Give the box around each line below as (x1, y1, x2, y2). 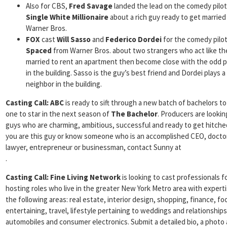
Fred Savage (69, 1, 112, 11)
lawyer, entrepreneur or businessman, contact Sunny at (6, 142, 181, 152)
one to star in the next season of (6, 109, 111, 119)
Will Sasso (57, 34, 92, 44)
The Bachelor (111, 109, 158, 119)
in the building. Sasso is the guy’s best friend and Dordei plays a (26, 68, 225, 78)
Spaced (26, 46, 52, 55)
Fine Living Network (49, 172, 121, 182)
